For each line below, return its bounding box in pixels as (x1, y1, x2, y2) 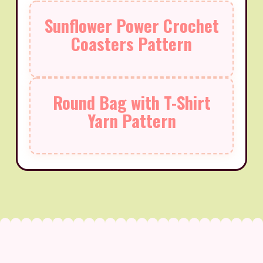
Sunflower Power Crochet (44, 13, 219, 38)
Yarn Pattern (87, 108, 176, 133)
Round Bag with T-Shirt (52, 90, 211, 115)
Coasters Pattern (71, 31, 192, 56)
